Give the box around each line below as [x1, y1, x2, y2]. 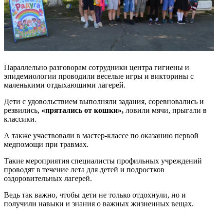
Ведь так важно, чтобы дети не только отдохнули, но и [4, 191, 186, 200]
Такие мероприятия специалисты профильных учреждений [4, 157, 202, 165]
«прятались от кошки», [41, 106, 124, 115]
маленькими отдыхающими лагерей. [4, 81, 126, 90]
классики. [4, 115, 36, 124]
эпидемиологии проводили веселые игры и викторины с [4, 72, 194, 81]
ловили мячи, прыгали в [124, 106, 207, 115]
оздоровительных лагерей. [4, 174, 92, 183]
